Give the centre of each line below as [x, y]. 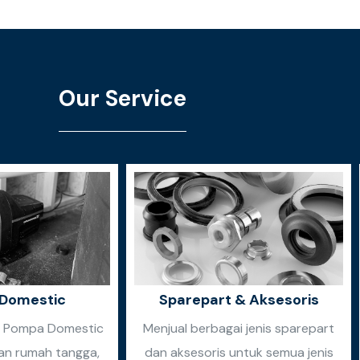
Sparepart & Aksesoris [239, 300]
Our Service [122, 98]
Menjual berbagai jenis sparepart [239, 329]
